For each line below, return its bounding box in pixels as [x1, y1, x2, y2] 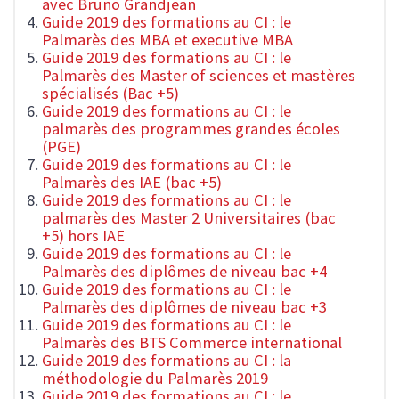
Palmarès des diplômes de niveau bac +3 [42, 297, 327, 318]
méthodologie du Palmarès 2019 [42, 368, 268, 389]
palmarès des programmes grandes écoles [42, 118, 340, 140]
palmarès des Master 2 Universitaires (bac [42, 208, 336, 229]
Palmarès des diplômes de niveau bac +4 [42, 261, 327, 282]
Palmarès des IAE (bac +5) [42, 172, 222, 193]
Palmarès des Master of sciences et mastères [42, 65, 355, 86]
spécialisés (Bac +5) [42, 83, 179, 104]
